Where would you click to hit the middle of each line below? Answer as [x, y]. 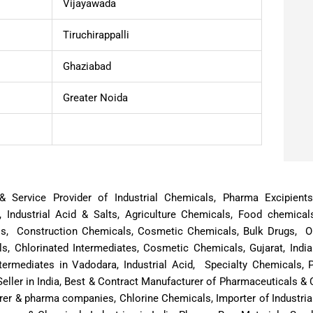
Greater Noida [95, 98]
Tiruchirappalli [96, 35]
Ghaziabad [87, 67]
